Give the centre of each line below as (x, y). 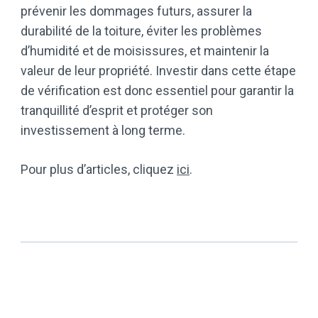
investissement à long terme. (103, 130)
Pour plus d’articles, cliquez (99, 169)
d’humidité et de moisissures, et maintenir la (145, 50)
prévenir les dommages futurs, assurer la (136, 11)
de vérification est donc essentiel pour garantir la (157, 90)
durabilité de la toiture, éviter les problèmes (141, 31)
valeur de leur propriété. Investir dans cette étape (158, 70)
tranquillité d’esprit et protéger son (117, 110)
